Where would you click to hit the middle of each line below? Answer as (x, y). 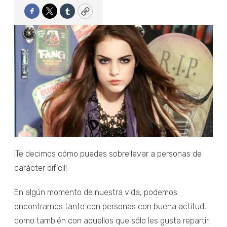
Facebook (52, 15)
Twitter (64, 15)
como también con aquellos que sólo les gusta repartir (111, 220)
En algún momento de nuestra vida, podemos (96, 192)
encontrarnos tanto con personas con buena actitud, (110, 206)
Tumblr (81, 15)
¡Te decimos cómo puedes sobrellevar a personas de (108, 154)
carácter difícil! (41, 168)
